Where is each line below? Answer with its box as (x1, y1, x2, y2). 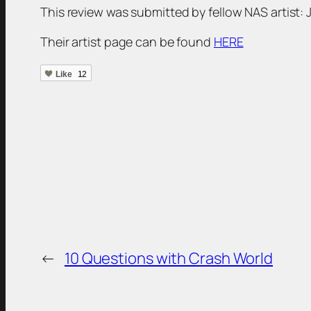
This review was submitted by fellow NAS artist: (40, 3, 307, 20)
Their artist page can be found (40, 33, 214, 50)
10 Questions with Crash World (64, 247, 274, 269)
